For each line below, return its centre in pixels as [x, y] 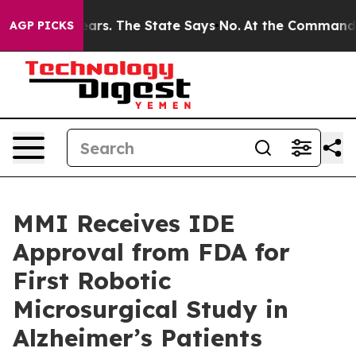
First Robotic [92, 281]
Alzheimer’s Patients [137, 338]
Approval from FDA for [151, 252]
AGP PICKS [42, 25]
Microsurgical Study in [151, 309]
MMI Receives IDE [124, 223]
